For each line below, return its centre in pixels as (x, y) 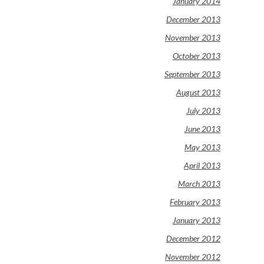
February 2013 (195, 202)
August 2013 (198, 92)
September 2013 (192, 74)
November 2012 (193, 256)
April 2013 (202, 165)
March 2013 (199, 183)
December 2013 (193, 19)
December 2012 (193, 238)
